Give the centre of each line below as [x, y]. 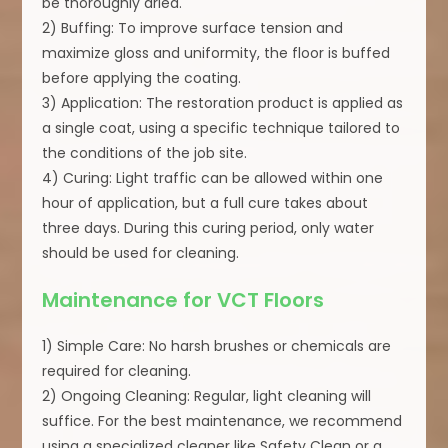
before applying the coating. [142, 78]
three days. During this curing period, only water [208, 228]
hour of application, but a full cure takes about [205, 203]
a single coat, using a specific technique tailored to [221, 128]
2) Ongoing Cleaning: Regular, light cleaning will [207, 396]
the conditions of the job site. [145, 153]
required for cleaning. [117, 371]
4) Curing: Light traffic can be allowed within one [213, 178]
